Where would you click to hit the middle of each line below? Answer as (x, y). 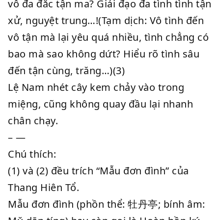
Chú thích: (32, 154)
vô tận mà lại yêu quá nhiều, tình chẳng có (108, 37)
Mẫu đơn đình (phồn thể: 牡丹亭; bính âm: (107, 204)
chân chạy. (33, 121)
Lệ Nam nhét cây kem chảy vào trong (96, 87)
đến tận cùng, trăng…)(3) (66, 70)
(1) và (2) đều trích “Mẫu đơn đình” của (98, 171)
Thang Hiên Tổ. (43, 187)
